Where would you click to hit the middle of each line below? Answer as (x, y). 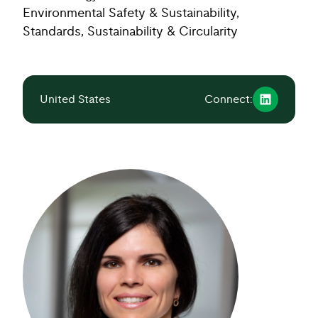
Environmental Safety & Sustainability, (131, 13)
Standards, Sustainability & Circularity (130, 32)
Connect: (229, 99)
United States (75, 99)
